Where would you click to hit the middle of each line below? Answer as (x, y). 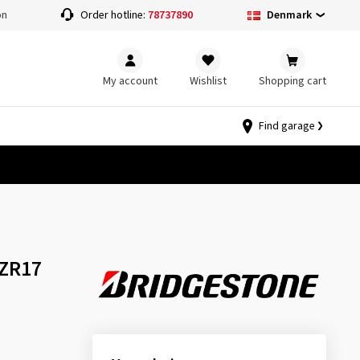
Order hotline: (115, 15)
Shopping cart (292, 81)
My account (130, 81)
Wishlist (208, 81)
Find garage (287, 126)
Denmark (289, 15)
